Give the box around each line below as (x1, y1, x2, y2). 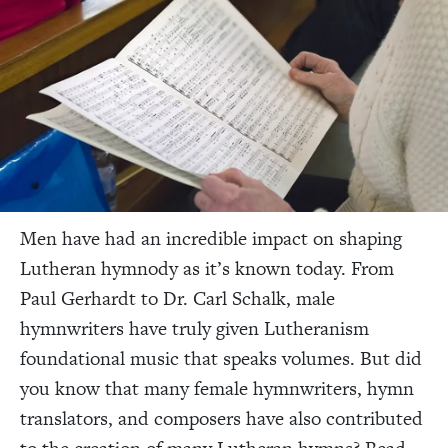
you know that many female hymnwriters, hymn (20, 374, 414, 402)
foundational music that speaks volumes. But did (20, 344, 422, 372)
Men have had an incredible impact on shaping (20, 224, 402, 252)
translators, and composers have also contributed (20, 404, 423, 432)
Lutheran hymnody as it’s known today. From (20, 254, 394, 282)
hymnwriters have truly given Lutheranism (20, 314, 369, 342)
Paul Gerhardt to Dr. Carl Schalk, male (20, 284, 335, 312)
